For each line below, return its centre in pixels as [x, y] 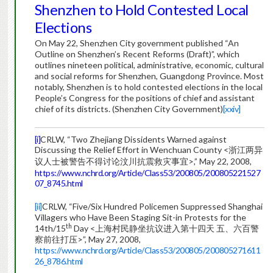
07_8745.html [58, 183]
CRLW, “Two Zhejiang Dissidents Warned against [134, 140]
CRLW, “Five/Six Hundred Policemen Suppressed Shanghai [152, 207]
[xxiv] [232, 109]
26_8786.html [58, 261]
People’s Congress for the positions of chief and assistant [144, 98]
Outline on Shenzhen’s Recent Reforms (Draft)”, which [137, 54]
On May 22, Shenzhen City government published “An [136, 43]
